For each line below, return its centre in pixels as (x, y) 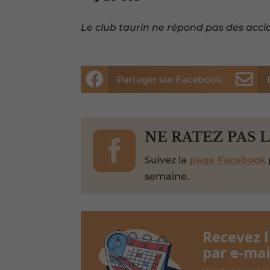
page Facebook (228, 160)
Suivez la (167, 160)
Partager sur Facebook (170, 79)
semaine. (167, 176)
